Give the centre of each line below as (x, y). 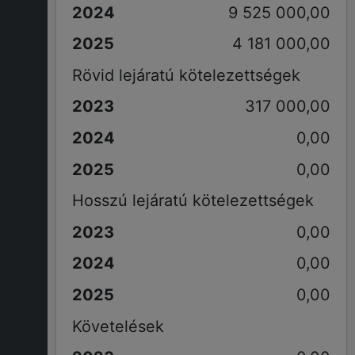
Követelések (118, 326)
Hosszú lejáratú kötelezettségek (193, 201)
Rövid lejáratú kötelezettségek (186, 75)
